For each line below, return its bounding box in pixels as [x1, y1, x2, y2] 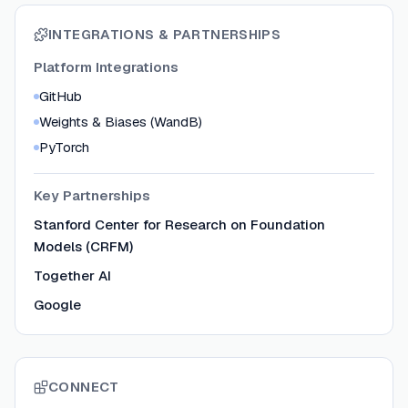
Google [34, 296, 81, 314]
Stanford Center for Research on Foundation [34, 216, 325, 234]
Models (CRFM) [34, 238, 133, 256]
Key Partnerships [34, 187, 150, 205]
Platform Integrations [34, 58, 178, 76]
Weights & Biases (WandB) [39, 113, 202, 131]
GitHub [39, 87, 82, 106]
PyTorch [39, 138, 89, 157]
